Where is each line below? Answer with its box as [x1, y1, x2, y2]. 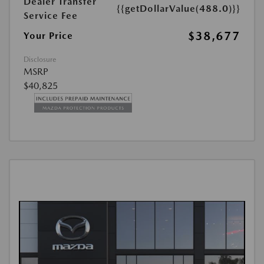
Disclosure [24, 55, 56, 64]
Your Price [24, 30, 73, 42]
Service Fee [24, 10, 78, 22]
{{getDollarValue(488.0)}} [117, 3, 240, 15]
